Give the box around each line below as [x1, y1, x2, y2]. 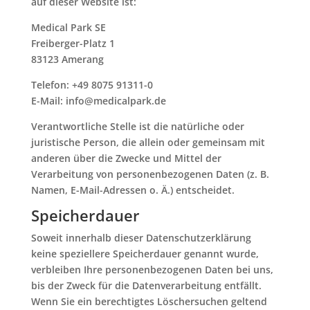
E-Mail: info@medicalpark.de [30, 94, 166, 107]
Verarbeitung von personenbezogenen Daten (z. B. [30, 167, 269, 181]
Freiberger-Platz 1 [30, 37, 115, 50]
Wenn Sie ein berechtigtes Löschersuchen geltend [30, 295, 267, 308]
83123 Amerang [30, 53, 104, 66]
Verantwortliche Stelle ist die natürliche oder [30, 120, 244, 133]
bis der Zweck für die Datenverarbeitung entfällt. [30, 279, 262, 292]
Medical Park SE [30, 21, 106, 34]
